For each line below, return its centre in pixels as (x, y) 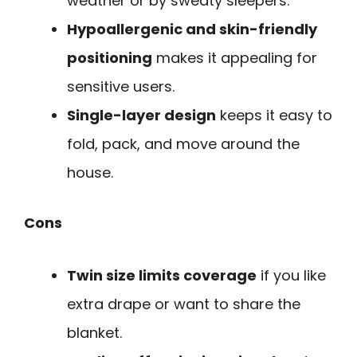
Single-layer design (141, 115)
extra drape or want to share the (184, 304)
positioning (110, 57)
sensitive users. (121, 86)
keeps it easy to (274, 115)
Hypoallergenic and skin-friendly (192, 29)
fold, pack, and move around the (183, 143)
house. (90, 172)
